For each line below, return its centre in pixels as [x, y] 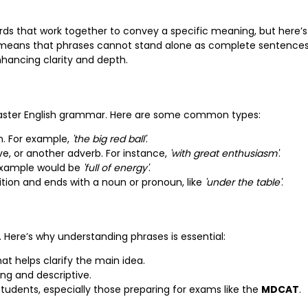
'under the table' [243, 182]
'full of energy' [116, 167]
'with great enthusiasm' [224, 153]
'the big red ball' [109, 139]
